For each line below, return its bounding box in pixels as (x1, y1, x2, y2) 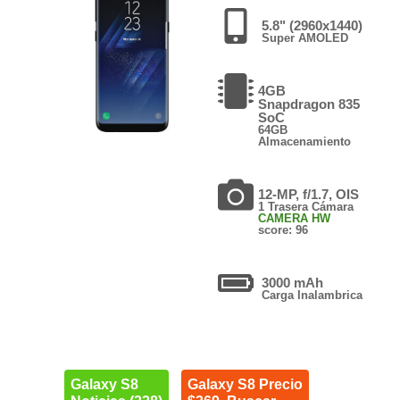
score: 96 (257, 222, 308, 237)
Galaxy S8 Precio (187, 376, 303, 392)
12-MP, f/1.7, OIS (257, 186, 359, 202)
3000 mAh (261, 274, 323, 290)
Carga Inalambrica (261, 287, 362, 302)
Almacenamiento (257, 134, 351, 148)
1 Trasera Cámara (257, 199, 354, 213)
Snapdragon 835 (257, 96, 360, 112)
